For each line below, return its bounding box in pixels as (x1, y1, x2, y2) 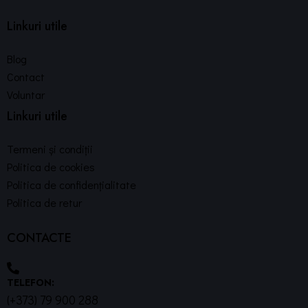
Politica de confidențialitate (7, 177, 136, 192)
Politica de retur (7, 195, 82, 210)
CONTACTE (7, 229, 71, 247)
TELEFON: (7, 275, 54, 289)
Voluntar (7, 87, 45, 102)
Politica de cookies (7, 159, 95, 174)
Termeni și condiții (7, 141, 93, 156)
